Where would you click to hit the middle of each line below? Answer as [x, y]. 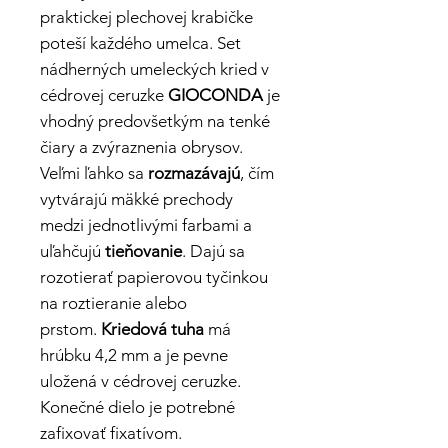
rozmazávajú [194, 173]
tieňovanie [143, 251]
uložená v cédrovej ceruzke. [140, 381]
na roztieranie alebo [113, 303]
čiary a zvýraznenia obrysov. [141, 147]
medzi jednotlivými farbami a [146, 225]
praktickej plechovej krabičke [146, 17]
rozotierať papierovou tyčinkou [154, 277]
